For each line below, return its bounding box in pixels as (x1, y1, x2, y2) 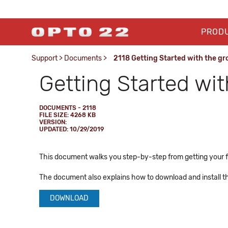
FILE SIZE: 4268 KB (39, 111, 96, 119)
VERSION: (39, 119, 67, 126)
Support (32, 54, 58, 63)
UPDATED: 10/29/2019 (39, 126, 104, 133)
